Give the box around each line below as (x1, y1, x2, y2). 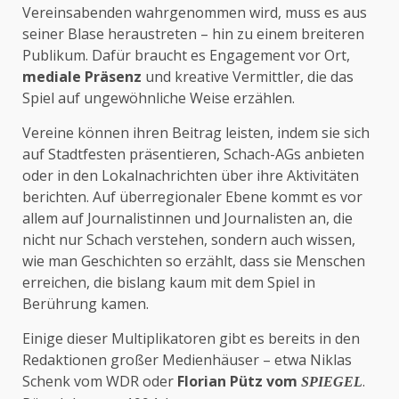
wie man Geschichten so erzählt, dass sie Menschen (22, 251, 365, 272)
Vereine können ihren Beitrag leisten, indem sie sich (22, 123, 370, 143)
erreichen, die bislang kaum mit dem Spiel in (22, 273, 315, 293)
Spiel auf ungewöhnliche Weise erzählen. (22, 88, 295, 109)
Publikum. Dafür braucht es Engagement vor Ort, (22, 45, 350, 66)
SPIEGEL (301, 374, 362, 390)
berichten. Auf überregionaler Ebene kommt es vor (22, 187, 362, 208)
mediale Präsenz (22, 67, 142, 87)
